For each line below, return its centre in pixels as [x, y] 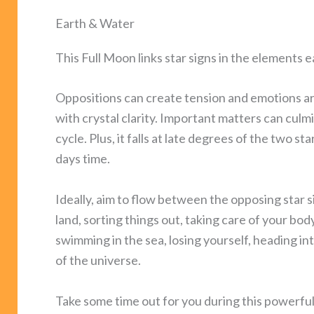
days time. [83, 159]
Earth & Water [95, 23]
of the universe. [98, 260]
